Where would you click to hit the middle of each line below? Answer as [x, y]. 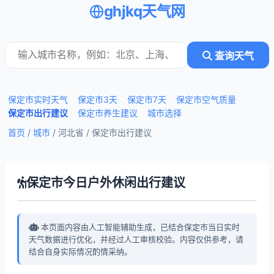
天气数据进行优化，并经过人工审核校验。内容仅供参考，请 [136, 239]
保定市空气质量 [206, 99]
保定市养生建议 [108, 113]
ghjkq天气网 [144, 11]
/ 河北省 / [71, 132]
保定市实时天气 [38, 99]
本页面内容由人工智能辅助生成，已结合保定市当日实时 [139, 227]
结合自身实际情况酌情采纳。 [80, 251]
